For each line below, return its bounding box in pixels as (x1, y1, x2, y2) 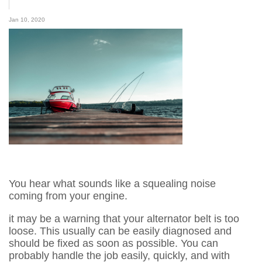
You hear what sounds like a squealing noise (9, 178, 216, 189)
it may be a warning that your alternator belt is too (9, 213, 239, 225)
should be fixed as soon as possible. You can (9, 237, 218, 249)
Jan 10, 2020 (9, 16, 45, 23)
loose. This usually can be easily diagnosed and (9, 225, 232, 237)
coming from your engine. (9, 190, 127, 202)
